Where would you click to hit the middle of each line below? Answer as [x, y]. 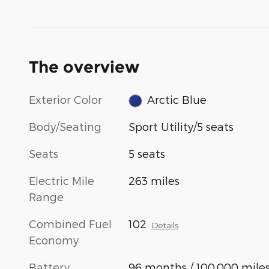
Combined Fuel [70, 224]
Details [165, 225]
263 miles [154, 181]
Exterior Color [65, 99]
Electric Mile [62, 181]
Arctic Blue [177, 99]
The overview [84, 67]
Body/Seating [65, 127]
